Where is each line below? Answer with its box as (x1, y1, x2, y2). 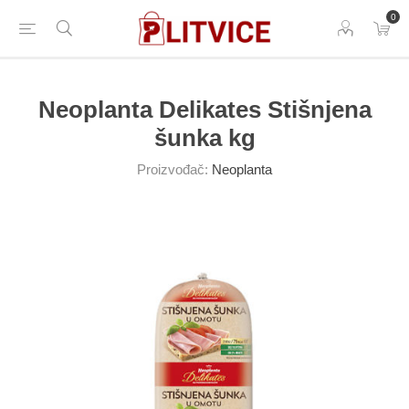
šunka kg (153, 124, 256, 152)
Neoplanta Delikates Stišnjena (37, 96, 372, 123)
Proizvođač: (137, 162, 208, 177)
